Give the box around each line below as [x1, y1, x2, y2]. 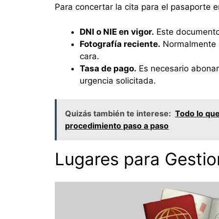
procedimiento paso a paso [65, 121, 169, 131]
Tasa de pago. [80, 63, 136, 73]
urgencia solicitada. [80, 75, 156, 86]
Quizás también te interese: [65, 109, 171, 119]
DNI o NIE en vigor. [80, 26, 154, 37]
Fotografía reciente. [80, 39, 160, 49]
